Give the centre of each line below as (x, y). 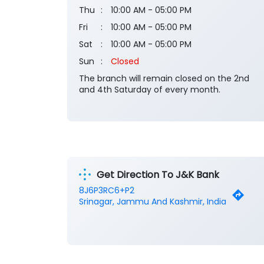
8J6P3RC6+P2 (107, 191)
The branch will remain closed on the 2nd (164, 79)
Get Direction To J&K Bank (158, 174)
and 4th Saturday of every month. (150, 90)
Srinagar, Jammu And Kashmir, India (153, 202)
